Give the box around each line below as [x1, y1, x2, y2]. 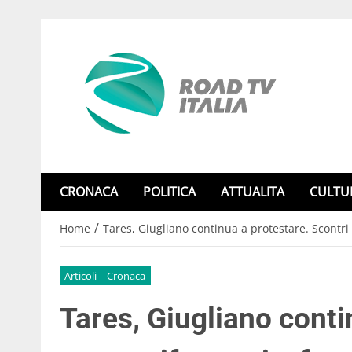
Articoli [64, 268, 97, 283]
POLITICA [143, 183, 196, 200]
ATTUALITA [221, 183, 284, 200]
